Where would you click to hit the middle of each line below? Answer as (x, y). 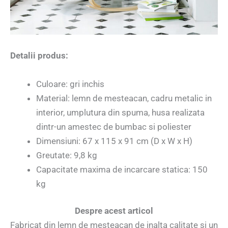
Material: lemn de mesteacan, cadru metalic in (124, 98)
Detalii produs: (39, 56)
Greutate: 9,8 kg (67, 155)
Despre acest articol (114, 211)
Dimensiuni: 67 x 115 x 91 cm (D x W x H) (114, 141)
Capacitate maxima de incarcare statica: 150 (122, 169)
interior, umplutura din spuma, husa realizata (120, 112)
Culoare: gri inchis (70, 84)
